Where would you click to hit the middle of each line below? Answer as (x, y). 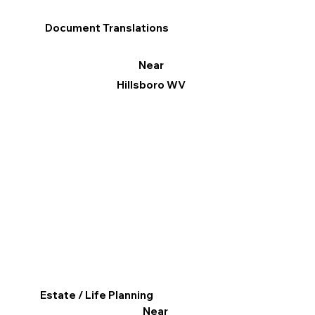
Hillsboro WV (151, 85)
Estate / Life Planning (97, 295)
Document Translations (107, 27)
